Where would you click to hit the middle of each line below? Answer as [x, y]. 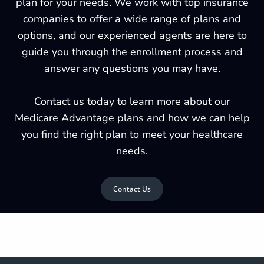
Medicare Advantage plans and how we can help [132, 118]
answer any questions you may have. [132, 68]
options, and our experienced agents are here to [132, 35]
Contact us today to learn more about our [132, 101]
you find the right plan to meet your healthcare [132, 134]
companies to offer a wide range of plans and [132, 19]
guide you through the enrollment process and [132, 52]
